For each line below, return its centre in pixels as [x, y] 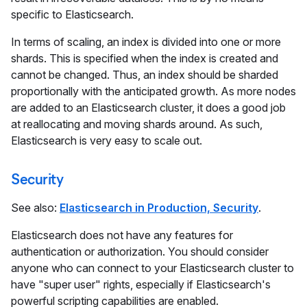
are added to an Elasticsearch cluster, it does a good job [148, 107]
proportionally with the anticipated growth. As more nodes [153, 91]
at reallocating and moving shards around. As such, [137, 124]
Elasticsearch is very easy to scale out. [107, 140]
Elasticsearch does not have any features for [122, 235]
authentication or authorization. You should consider [140, 251]
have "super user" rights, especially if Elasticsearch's [141, 284]
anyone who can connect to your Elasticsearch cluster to [152, 268]
